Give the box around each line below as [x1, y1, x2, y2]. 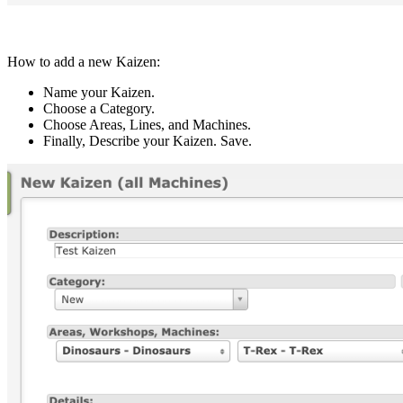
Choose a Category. [43, 101, 155, 117]
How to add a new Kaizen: [7, 54, 160, 70]
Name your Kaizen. [43, 85, 155, 101]
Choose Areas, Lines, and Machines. [43, 117, 251, 133]
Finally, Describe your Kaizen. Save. [43, 133, 252, 149]
